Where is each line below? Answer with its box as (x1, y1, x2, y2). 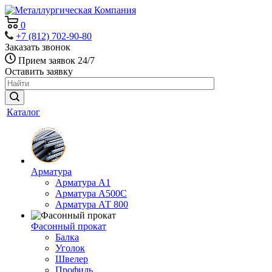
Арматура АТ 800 (55, 199, 128, 209)
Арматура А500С (55, 188, 127, 199)
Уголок (55, 243, 85, 253)
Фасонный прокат (31, 221, 106, 231)
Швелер (55, 254, 88, 264)
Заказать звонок (5, 42, 70, 52)
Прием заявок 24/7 (18, 55, 95, 66)
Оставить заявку (5, 66, 73, 76)
